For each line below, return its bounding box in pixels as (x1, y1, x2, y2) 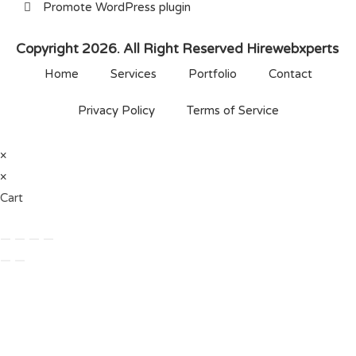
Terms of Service (186, 103, 279, 118)
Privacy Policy (77, 103, 155, 118)
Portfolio (188, 67, 237, 82)
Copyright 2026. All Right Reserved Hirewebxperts (16, 41, 339, 58)
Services (110, 67, 157, 82)
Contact (268, 67, 312, 82)
